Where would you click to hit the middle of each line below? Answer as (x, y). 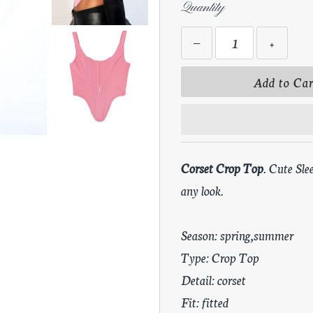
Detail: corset (213, 279)
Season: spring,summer (237, 235)
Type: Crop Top (220, 257)
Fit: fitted (205, 302)
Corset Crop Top (222, 168)
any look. (204, 190)
